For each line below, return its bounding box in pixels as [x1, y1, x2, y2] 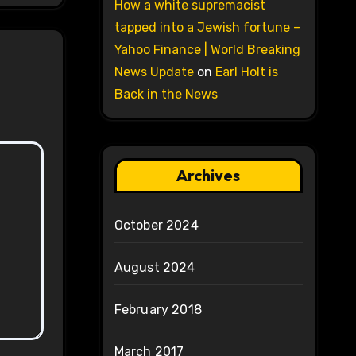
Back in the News [114, 87, 218, 103]
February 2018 [114, 302, 203, 318]
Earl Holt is [215, 64, 278, 80]
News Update [114, 64, 194, 80]
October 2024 [114, 218, 199, 234]
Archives [176, 165, 241, 186]
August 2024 [114, 260, 195, 276]
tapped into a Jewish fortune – [114, 20, 300, 36]
